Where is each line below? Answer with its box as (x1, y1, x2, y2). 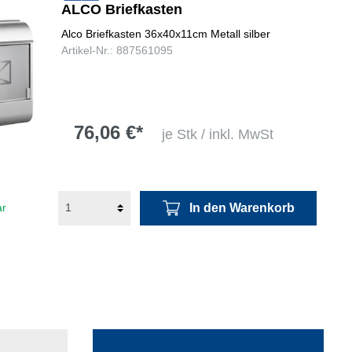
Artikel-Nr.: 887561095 (60, 43, 173, 57)
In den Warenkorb (189, 200, 295, 214)
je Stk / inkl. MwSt (161, 126, 273, 143)
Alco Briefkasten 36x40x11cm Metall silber (60, 27, 270, 40)
